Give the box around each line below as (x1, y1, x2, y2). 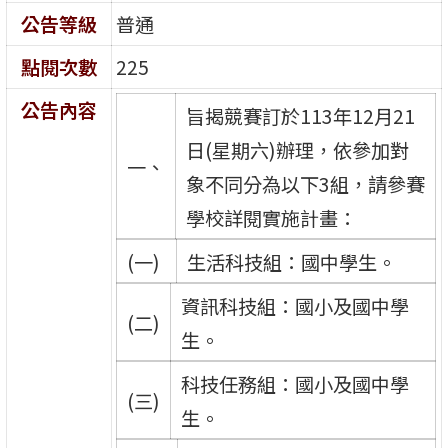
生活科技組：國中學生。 (186, 247, 396, 276)
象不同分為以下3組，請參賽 (185, 169, 425, 198)
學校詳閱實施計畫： (185, 203, 357, 232)
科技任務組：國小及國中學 (180, 369, 409, 398)
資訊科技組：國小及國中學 (180, 291, 409, 320)
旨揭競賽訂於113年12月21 (185, 101, 415, 130)
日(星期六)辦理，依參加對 (185, 135, 409, 164)
